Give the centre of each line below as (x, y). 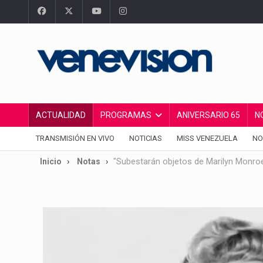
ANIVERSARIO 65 (208, 115)
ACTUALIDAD (61, 115)
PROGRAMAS (126, 115)
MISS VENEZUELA (207, 138)
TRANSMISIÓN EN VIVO (75, 138)
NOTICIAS (146, 138)
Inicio (51, 161)
